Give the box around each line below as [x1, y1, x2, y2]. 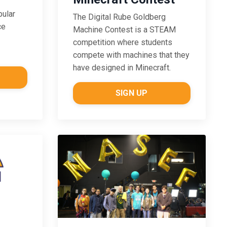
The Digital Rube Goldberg [72, 12, 166, 22]
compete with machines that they [72, 50, 190, 60]
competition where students [72, 37, 172, 47]
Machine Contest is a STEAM [72, 24, 176, 34]
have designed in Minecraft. [72, 62, 171, 72]
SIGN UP [115, 88, 148, 98]
